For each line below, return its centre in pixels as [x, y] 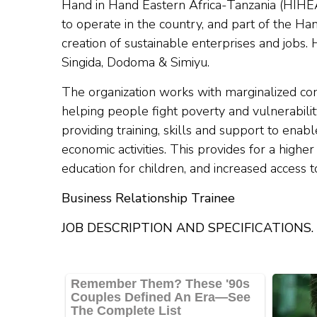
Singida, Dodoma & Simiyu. [136, 62]
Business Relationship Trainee [148, 198]
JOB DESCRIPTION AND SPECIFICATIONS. [188, 228]
